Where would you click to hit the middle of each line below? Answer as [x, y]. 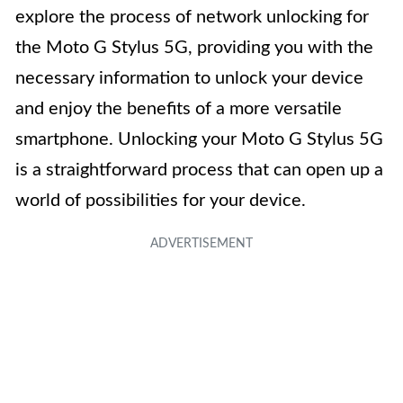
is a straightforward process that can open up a [199, 170]
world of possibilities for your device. [161, 200]
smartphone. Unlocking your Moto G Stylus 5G [199, 139]
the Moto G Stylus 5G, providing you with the [194, 47]
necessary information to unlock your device [189, 78]
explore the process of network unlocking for [192, 17]
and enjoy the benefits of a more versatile [179, 108]
